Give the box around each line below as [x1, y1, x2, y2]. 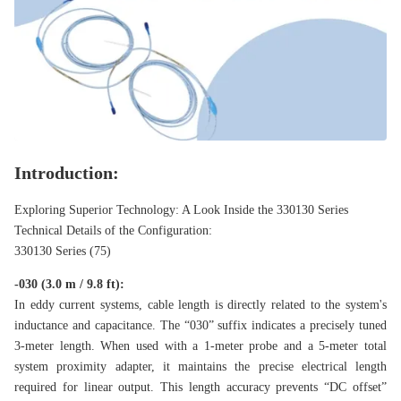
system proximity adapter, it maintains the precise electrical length [14, 360, 387, 374]
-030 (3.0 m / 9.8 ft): [14, 277, 124, 292]
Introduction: [14, 163, 124, 183]
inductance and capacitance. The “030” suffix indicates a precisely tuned [14, 319, 387, 333]
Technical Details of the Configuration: [14, 224, 212, 238]
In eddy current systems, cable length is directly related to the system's [14, 298, 387, 312]
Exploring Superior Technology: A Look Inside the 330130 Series [14, 203, 348, 218]
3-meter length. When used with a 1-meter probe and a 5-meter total [14, 339, 387, 354]
